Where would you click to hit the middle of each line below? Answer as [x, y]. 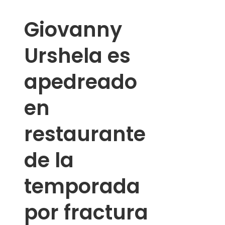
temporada [82, 187]
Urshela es [77, 56]
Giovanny [73, 30]
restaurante [85, 134]
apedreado [81, 82]
